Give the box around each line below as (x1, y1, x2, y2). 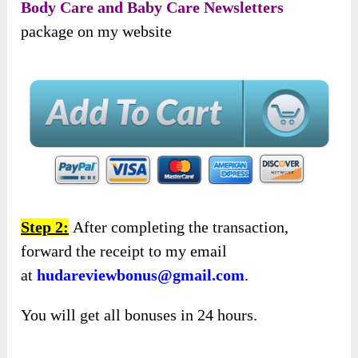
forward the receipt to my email (21, 242, 228, 261)
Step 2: (21, 218, 70, 237)
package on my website (21, 22, 173, 40)
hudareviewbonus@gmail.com (37, 266, 245, 284)
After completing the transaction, (69, 218, 289, 237)
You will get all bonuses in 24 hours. (21, 306, 258, 324)
